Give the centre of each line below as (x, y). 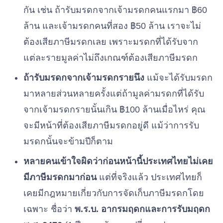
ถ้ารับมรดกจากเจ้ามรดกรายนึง (84, 78)
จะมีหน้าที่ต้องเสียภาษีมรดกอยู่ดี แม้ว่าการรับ (111, 125)
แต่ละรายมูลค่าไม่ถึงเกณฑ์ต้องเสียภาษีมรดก (111, 58)
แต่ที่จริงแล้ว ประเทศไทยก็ (149, 177)
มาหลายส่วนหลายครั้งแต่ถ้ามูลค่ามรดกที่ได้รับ (114, 94)
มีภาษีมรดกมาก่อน (60, 177)
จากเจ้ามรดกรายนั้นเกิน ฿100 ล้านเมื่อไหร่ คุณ (114, 110)
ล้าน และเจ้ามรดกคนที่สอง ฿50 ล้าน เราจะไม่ (112, 26)
